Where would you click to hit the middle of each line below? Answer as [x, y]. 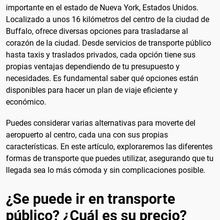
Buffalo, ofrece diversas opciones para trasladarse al [97, 31]
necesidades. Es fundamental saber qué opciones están [102, 79]
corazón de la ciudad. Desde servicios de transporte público [109, 43]
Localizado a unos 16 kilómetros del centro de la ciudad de [108, 20]
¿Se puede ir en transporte [91, 199]
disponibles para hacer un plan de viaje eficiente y [92, 90]
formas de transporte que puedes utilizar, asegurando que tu [110, 159]
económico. [26, 102]
